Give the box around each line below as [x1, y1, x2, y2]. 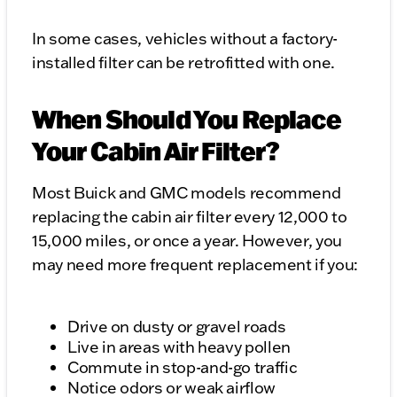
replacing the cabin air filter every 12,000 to [32, 206, 347, 228]
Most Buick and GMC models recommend [32, 183, 341, 204]
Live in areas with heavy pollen [67, 337, 291, 358]
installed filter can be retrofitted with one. [32, 52, 335, 74]
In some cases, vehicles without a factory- [32, 28, 338, 50]
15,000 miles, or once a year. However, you [32, 230, 342, 252]
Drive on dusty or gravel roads [67, 316, 286, 338]
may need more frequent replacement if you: [32, 254, 358, 276]
